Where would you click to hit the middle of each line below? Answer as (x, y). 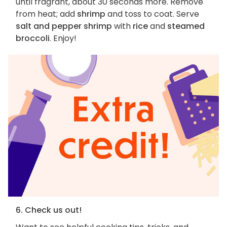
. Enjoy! (63, 39)
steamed (186, 26)
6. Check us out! (49, 210)
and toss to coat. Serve (152, 14)
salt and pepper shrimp (64, 26)
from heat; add (46, 14)
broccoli (33, 39)
